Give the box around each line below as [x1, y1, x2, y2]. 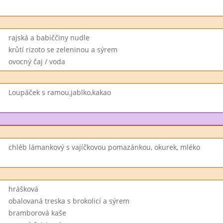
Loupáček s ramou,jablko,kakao [8, 88, 111, 97]
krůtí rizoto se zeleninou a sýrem [8, 45, 117, 54]
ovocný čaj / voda [8, 57, 65, 66]
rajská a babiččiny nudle [8, 33, 90, 42]
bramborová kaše [8, 208, 66, 218]
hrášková [8, 184, 38, 194]
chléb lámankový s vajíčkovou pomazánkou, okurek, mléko [8, 142, 200, 152]
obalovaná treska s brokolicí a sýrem [8, 196, 129, 206]
